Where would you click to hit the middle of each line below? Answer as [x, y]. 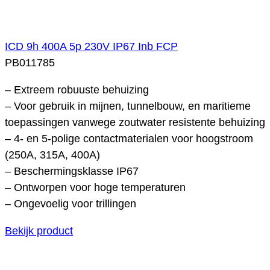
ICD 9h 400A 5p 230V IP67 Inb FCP [91, 46]
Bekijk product [39, 231]
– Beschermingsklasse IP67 [72, 171]
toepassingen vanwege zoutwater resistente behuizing [135, 122]
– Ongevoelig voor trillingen [71, 203]
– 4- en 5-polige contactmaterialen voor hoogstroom [129, 138]
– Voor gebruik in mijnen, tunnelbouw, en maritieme [128, 106]
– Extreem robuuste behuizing [77, 89]
